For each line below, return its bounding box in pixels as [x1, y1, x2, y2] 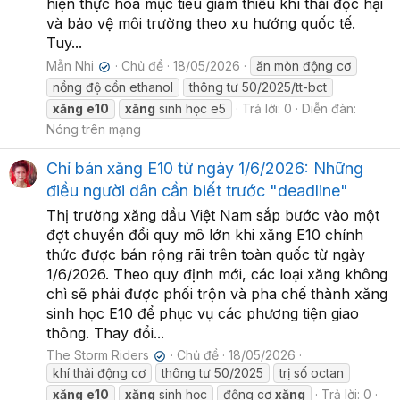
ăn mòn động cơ [256, 58, 352, 74]
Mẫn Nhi [46, 58, 94, 74]
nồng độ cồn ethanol [53, 79, 173, 96]
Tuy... [46, 34, 82, 53]
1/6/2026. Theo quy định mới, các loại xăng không [46, 265, 387, 284]
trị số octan [279, 365, 344, 381]
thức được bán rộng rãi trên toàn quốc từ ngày [46, 246, 365, 264]
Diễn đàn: [302, 101, 356, 117]
